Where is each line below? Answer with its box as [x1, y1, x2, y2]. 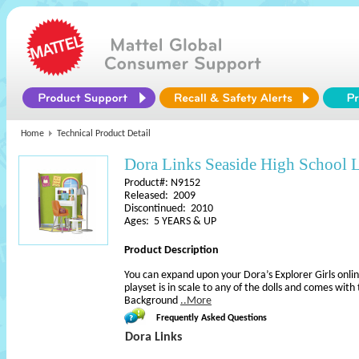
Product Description [124, 244, 219, 256]
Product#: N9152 [124, 177, 200, 189]
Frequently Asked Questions [156, 313, 267, 323]
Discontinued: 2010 [124, 203, 213, 215]
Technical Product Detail [57, 129, 151, 139]
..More [180, 295, 212, 307]
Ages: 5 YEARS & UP [124, 216, 216, 228]
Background [124, 295, 180, 307]
